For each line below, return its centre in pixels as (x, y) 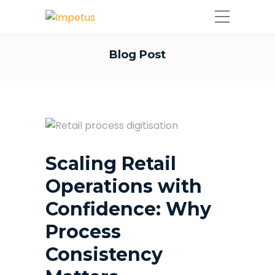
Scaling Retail (111, 164)
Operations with (124, 186)
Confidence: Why (128, 209)
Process (83, 232)
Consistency (104, 254)
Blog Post (137, 55)
